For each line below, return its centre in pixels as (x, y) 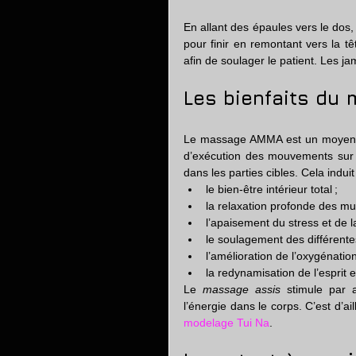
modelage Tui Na (226, 323)
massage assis (242, 289)
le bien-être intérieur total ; (272, 189)
